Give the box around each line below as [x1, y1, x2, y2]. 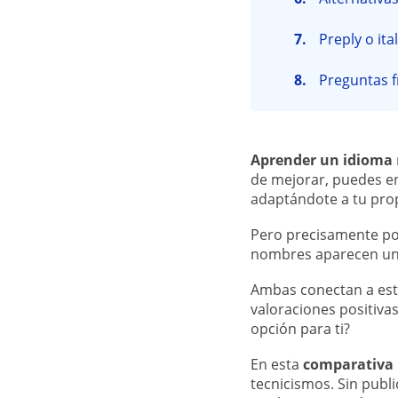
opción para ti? [251, 319, 350, 338]
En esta [251, 354, 303, 374]
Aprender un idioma [251, 150, 393, 170]
